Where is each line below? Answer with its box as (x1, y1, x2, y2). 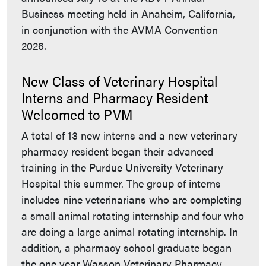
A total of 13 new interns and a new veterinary (21, 128, 237, 143)
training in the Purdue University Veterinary (21, 160, 223, 175)
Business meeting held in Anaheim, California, (21, 6, 235, 21)
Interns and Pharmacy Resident (21, 87, 208, 108)
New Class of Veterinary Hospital (21, 71, 218, 91)
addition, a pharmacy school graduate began (21, 240, 232, 255)
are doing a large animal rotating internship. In (21, 224, 238, 239)
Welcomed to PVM (21, 104, 132, 125)
